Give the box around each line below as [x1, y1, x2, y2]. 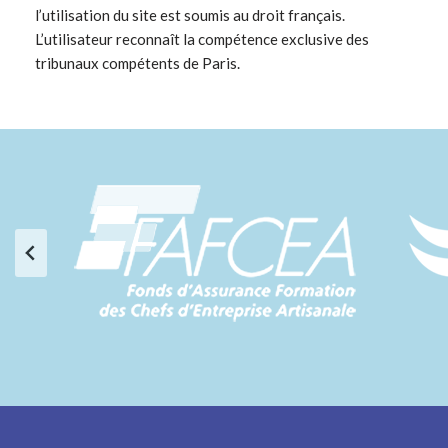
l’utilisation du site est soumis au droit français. [35, 6, 345, 25]
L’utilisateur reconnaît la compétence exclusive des [35, 30, 369, 49]
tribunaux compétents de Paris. [35, 54, 240, 73]
